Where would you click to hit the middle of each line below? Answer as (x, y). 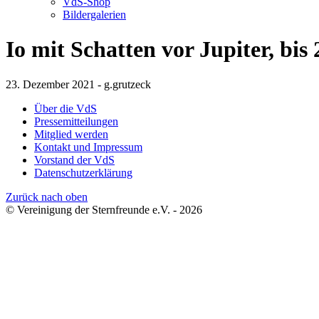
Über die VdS (66, 108)
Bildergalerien (94, 15)
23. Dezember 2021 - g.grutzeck (78, 84)
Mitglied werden (71, 134)
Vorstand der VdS (74, 159)
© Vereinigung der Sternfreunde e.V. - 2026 (104, 209)
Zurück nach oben (47, 197)
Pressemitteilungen (76, 121)
